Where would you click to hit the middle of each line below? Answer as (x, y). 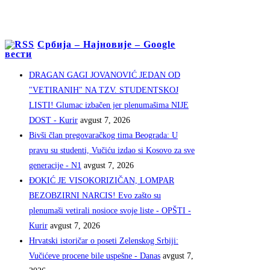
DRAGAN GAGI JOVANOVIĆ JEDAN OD (105, 75)
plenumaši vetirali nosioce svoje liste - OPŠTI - (110, 211)
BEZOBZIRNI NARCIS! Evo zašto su (95, 196)
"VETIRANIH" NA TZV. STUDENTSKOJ (104, 90)
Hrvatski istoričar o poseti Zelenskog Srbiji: (104, 241)
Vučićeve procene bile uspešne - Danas (95, 256)
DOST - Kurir (53, 121)
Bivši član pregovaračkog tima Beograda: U (103, 136)
